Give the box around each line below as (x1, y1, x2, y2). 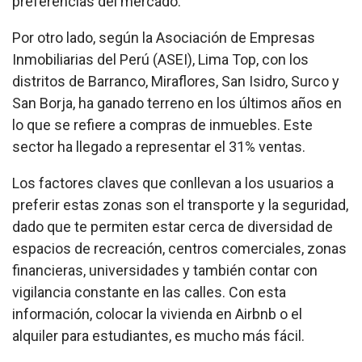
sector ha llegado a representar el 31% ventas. (12, 138, 305, 156)
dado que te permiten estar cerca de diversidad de (12, 218, 333, 236)
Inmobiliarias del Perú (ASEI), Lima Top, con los (12, 51, 309, 69)
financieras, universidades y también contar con (12, 262, 318, 280)
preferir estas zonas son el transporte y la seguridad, (12, 196, 348, 214)
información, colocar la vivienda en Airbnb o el (12, 305, 302, 323)
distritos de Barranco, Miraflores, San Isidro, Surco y (12, 73, 339, 90)
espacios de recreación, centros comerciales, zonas (12, 240, 347, 258)
